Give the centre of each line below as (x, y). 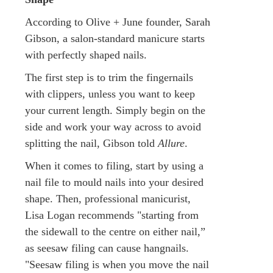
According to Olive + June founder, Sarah (118, 22)
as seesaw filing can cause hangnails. (107, 248)
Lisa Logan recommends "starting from (112, 215)
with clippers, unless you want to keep (110, 94)
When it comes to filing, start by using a (114, 165)
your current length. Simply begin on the (115, 110)
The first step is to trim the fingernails (109, 77)
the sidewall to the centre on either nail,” (115, 231)
